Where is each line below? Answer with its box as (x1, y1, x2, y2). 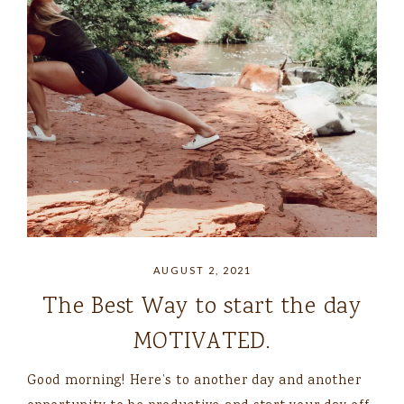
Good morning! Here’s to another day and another (27, 372, 362, 392)
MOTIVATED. (133, 326, 271, 360)
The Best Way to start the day (42, 290, 362, 325)
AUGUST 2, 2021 (152, 264, 252, 277)
